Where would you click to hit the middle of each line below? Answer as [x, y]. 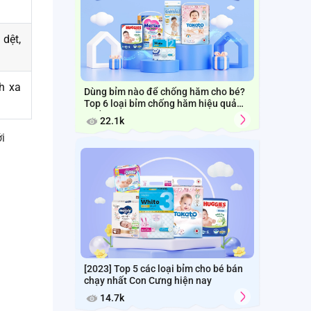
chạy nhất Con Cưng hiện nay [148, 280]
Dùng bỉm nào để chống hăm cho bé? [165, 91]
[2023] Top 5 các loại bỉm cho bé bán [163, 268]
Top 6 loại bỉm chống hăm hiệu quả [160, 103]
